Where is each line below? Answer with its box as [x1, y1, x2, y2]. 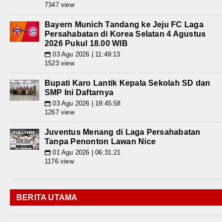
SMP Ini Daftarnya [45, 88, 114, 97]
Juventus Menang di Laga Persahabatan [45, 127, 201, 136]
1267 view [45, 108, 74, 116]
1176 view [45, 157, 74, 165]
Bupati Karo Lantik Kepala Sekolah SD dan [45, 78, 211, 87]
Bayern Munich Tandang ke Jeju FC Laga [45, 20, 204, 29]
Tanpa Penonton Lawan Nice [45, 137, 156, 146]
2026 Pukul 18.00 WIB [45, 39, 128, 48]
